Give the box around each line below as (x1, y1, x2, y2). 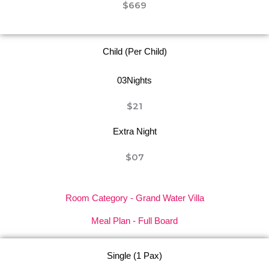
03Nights (117, 75, 152, 85)
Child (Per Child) (102, 46, 167, 56)
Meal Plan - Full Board (91, 216, 178, 226)
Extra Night (112, 126, 157, 136)
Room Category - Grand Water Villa (65, 193, 204, 203)
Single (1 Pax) (107, 250, 162, 261)
